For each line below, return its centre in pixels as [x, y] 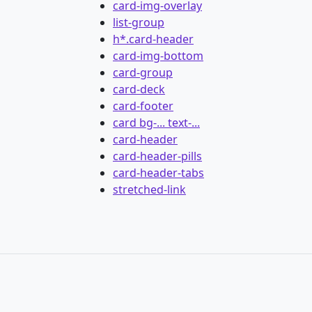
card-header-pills [157, 156]
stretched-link [149, 189]
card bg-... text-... [156, 123]
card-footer [143, 106]
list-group [139, 22]
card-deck [139, 89]
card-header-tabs [158, 173]
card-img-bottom [158, 56]
